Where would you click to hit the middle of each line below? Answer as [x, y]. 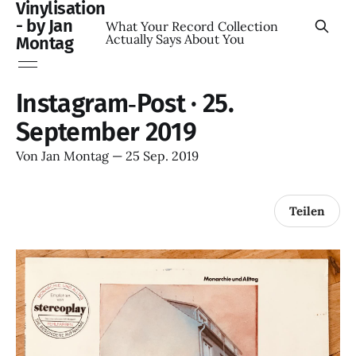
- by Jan [44, 26]
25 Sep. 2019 [162, 156]
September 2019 [106, 132]
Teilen [307, 211]
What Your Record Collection [192, 26]
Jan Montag [75, 156]
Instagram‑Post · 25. [125, 103]
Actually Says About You [175, 39]
